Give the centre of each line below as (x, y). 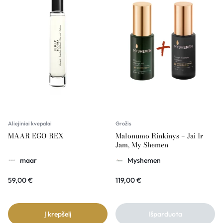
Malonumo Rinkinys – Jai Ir (159, 136)
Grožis (123, 124)
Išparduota (165, 214)
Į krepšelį (58, 214)
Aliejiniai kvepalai (30, 124)
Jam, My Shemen (142, 145)
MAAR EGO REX (36, 136)
